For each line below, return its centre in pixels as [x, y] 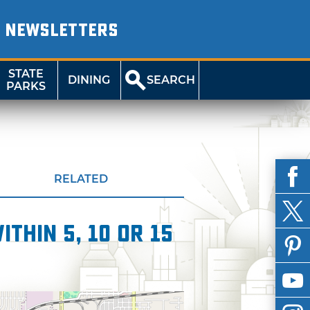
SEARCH [171, 80]
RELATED [81, 179]
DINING [89, 80]
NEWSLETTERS [61, 30]
